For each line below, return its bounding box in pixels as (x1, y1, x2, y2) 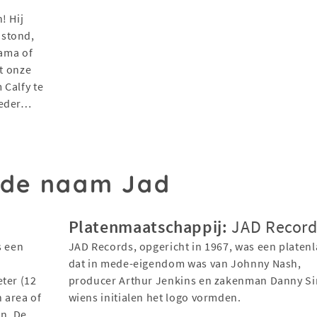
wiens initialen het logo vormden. (68, 289, 241, 304)
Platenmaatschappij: (68, 215, 228, 238)
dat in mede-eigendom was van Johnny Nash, (68, 255, 301, 270)
